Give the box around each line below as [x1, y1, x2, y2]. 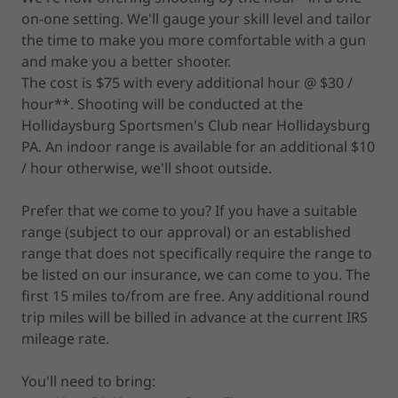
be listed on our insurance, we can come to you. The [21, 264, 370, 284]
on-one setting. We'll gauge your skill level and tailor [21, 8, 371, 28]
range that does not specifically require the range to [21, 243, 372, 263]
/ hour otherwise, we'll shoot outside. [21, 157, 272, 178]
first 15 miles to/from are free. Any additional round [21, 285, 370, 306]
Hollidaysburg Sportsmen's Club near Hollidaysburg [21, 115, 370, 135]
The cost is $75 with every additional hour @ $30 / [21, 72, 353, 92]
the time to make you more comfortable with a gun [21, 29, 366, 50]
